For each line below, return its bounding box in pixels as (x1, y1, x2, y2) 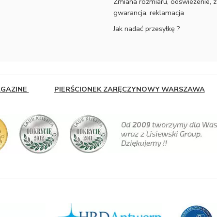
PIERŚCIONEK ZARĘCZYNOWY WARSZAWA (54, 84, 205, 94)
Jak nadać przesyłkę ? (113, 24, 180, 33)
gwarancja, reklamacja (113, 8, 184, 17)
